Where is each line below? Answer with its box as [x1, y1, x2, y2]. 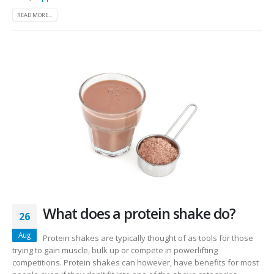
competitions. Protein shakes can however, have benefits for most [12, 257, 259, 268]
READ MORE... [17, 10, 53, 19]
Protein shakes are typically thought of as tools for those [43, 232, 253, 244]
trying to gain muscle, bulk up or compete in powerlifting [12, 245, 218, 256]
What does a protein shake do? [43, 204, 236, 224]
